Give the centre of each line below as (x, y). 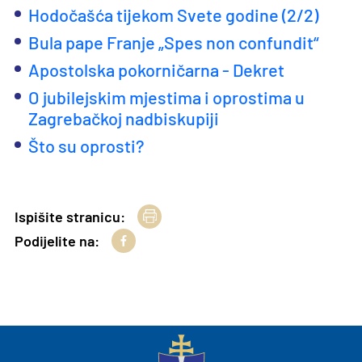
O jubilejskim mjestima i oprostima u (167, 97)
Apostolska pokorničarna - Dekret (157, 69)
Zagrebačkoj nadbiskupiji (124, 118)
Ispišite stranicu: (70, 217)
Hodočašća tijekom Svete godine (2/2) (174, 15)
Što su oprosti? (86, 145)
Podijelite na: (57, 241)
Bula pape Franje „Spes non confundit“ (174, 42)
